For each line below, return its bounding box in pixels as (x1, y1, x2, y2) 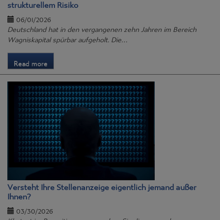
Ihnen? (7, 185, 31, 203)
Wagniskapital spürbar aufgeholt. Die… (7, 29, 127, 46)
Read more (14, 53, 48, 69)
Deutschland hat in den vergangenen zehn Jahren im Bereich (7, 19, 196, 35)
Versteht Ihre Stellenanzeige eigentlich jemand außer (7, 176, 196, 194)
